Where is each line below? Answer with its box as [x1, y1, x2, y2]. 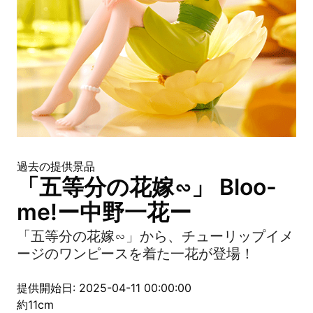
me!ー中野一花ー [17, 198, 191, 226]
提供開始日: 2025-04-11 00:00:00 [17, 281, 191, 295]
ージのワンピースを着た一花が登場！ [17, 245, 254, 262]
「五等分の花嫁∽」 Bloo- [17, 173, 277, 201]
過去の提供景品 [17, 159, 95, 173]
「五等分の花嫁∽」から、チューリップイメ [17, 228, 293, 245]
